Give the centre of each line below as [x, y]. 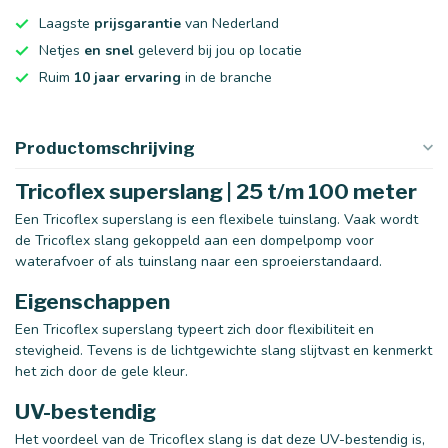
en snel [109, 50]
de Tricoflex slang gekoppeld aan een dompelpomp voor [194, 240]
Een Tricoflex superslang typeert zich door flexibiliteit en [194, 329]
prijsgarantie [137, 23]
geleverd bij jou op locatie [218, 50]
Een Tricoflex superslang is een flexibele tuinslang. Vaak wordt [216, 219]
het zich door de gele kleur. [101, 371]
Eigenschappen [92, 301]
